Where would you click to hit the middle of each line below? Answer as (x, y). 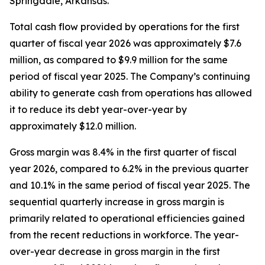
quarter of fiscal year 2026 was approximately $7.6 (125, 43)
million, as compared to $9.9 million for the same (119, 60)
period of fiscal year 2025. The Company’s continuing (130, 76)
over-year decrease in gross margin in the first (115, 251)
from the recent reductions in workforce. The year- (124, 235)
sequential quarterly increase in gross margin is (117, 202)
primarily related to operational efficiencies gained (127, 218)
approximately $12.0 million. (73, 126)
